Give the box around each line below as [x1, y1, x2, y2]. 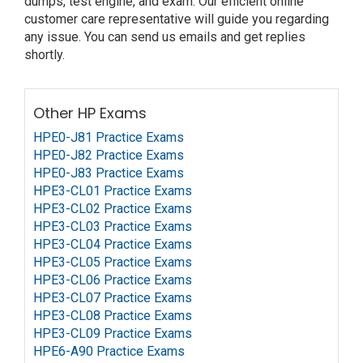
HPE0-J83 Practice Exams [33, 165, 184, 181]
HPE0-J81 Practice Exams [33, 130, 184, 145]
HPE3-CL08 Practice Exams [33, 308, 192, 323]
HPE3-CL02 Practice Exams [33, 201, 192, 216]
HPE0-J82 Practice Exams [33, 147, 184, 163]
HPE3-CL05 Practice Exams [33, 254, 192, 270]
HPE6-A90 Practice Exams [33, 344, 185, 359]
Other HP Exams [33, 103, 147, 123]
